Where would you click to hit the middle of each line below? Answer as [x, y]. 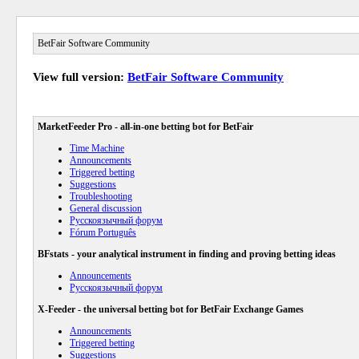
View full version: [80, 77]
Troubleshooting [101, 196]
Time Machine [97, 148]
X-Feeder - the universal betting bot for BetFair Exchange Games [171, 309]
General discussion [106, 208]
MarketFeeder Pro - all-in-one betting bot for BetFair [145, 127]
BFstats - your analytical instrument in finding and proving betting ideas [187, 254]
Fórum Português [103, 232]
